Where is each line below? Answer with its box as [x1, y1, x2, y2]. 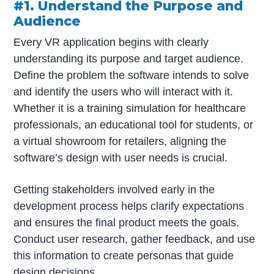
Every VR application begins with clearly [13, 35, 209, 48]
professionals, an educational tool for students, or [13, 118, 254, 131]
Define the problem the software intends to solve [13, 68, 250, 81]
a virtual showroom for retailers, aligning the [13, 135, 227, 147]
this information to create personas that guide [13, 249, 234, 262]
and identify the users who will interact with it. [13, 85, 234, 98]
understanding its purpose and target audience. [13, 52, 244, 65]
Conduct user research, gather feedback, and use [13, 232, 256, 245]
